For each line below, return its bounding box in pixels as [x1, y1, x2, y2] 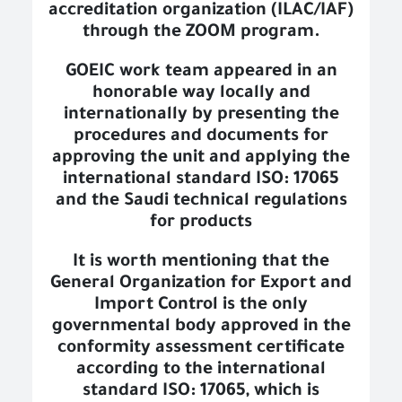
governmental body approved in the [51, 318, 351, 337]
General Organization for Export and [50, 275, 352, 294]
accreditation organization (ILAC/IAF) [48, 2, 354, 22]
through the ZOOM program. [82, 23, 320, 43]
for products [150, 214, 252, 233]
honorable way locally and [92, 84, 310, 104]
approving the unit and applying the [52, 149, 350, 169]
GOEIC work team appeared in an [65, 63, 337, 83]
